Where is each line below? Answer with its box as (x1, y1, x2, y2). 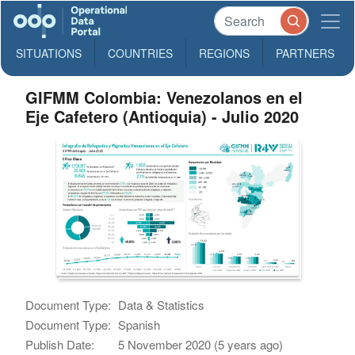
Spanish (118, 315, 161, 333)
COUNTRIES (108, 45, 173, 61)
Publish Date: (25, 335, 95, 353)
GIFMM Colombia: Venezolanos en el (25, 86, 303, 109)
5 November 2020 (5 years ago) (118, 335, 284, 353)
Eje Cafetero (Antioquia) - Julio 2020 (25, 105, 300, 128)
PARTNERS (276, 45, 334, 61)
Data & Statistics (118, 296, 205, 313)
